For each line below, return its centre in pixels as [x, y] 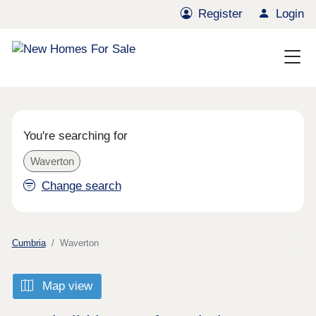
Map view [66, 286]
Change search [81, 186]
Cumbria [29, 243]
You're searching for [76, 136]
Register [221, 14]
